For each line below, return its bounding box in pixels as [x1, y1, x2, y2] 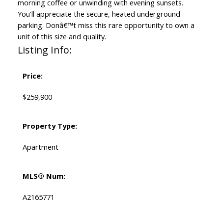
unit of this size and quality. [17, 31, 106, 42]
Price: [22, 71, 43, 81]
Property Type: [22, 121, 77, 131]
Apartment [22, 142, 58, 152]
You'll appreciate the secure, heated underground [17, 9, 180, 19]
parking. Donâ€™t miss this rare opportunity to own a [17, 20, 194, 30]
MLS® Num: [22, 171, 65, 181]
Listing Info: [17, 43, 72, 57]
